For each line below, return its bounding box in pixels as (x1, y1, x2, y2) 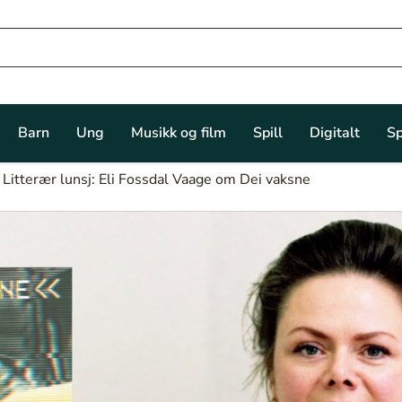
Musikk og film (131, 123, 226, 144)
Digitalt (310, 123, 360, 144)
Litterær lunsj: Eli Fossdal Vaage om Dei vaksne (3, 169, 310, 189)
